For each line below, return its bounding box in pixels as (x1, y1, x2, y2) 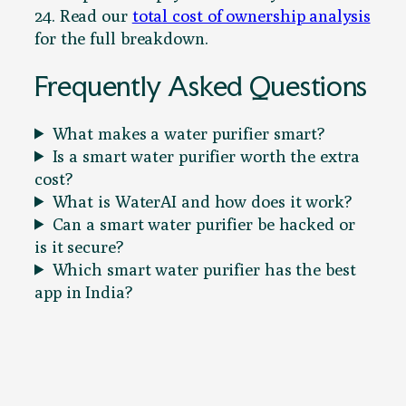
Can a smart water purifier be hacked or (52, 213, 355, 234)
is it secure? (34, 236, 123, 256)
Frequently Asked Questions (34, 68, 368, 102)
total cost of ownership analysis (131, 5, 371, 26)
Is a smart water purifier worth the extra (52, 145, 360, 166)
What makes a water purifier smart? (52, 122, 325, 143)
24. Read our (34, 5, 132, 26)
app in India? (34, 281, 132, 302)
